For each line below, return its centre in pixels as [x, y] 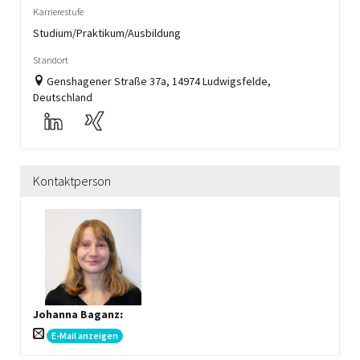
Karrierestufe [58, 12]
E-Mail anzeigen [85, 335]
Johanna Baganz [76, 314]
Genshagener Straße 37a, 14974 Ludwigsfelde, [159, 81]
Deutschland [63, 97]
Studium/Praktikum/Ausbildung [107, 33]
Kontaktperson [72, 181]
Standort [51, 60]
